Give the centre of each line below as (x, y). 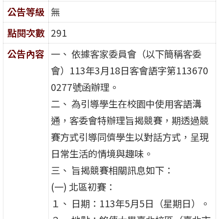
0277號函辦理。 (85, 87)
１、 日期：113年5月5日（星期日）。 (131, 203)
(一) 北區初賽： (83, 186)
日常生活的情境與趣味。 (102, 153)
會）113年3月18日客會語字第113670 (130, 70)
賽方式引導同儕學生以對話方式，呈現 (130, 137)
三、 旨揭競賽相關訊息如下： (112, 170)
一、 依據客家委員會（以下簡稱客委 (126, 54)
